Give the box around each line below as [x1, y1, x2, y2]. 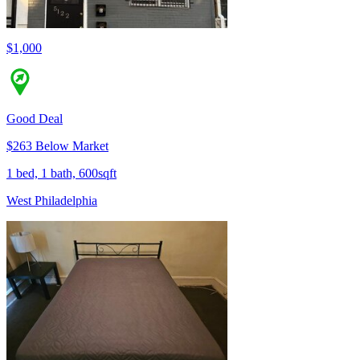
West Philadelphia [6, 194, 97, 208]
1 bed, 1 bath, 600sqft [6, 166, 117, 181]
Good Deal [6, 112, 63, 126]
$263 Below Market [6, 139, 108, 153]
